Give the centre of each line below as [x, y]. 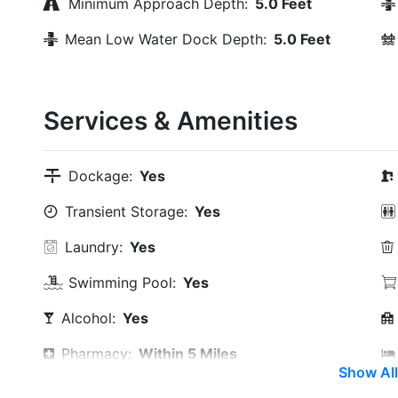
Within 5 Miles [188, 354]
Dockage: [100, 176]
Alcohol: [88, 318]
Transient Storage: [126, 211]
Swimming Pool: [122, 283]
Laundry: [94, 247]
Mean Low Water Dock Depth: [166, 39]
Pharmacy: [96, 354]
